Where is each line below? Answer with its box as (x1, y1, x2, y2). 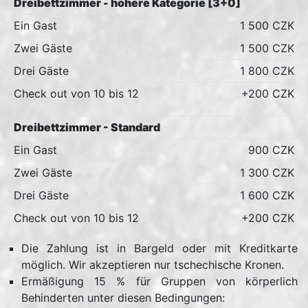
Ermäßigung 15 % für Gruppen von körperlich (21, 274, 298, 288)
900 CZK (248, 143, 295, 157)
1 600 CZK (240, 188, 295, 202)
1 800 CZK (240, 64, 295, 78)
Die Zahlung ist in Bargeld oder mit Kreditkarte (21, 241, 298, 255)
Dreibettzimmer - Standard (13, 120, 160, 134)
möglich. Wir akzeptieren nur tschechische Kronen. (21, 258, 284, 272)
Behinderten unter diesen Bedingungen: (21, 291, 225, 305)
